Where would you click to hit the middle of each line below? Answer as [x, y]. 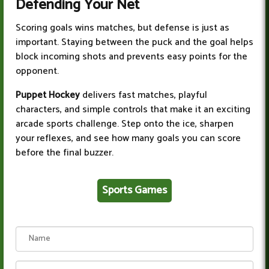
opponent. [37, 71]
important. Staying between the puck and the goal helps [134, 43]
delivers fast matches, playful [144, 95]
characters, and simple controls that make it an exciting [133, 110]
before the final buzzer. [65, 153]
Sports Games [134, 191]
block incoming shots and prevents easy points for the [131, 57]
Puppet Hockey [48, 95]
